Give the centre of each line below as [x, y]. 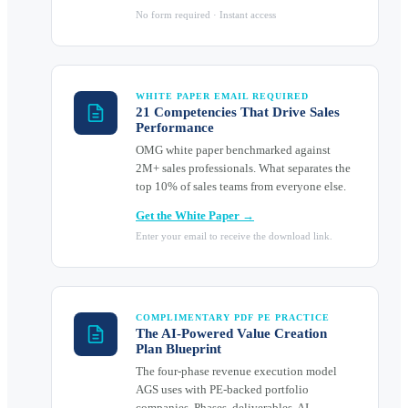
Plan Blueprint [178, 349]
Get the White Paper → [195, 216]
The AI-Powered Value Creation [231, 334]
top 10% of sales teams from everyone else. [241, 187]
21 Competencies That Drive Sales [238, 112]
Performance [175, 128]
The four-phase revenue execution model [236, 372]
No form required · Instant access [206, 15]
